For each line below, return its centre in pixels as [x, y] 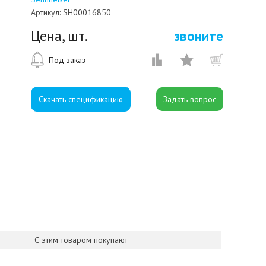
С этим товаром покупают [81, 240]
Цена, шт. [59, 36]
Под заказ [67, 60]
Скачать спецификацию [81, 99]
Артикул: [46, 12]
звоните [199, 36]
